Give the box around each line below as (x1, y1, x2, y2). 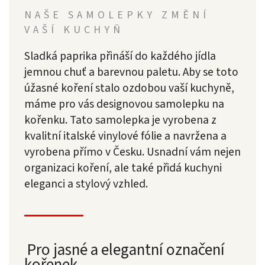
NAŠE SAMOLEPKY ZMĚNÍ (24, 7, 209, 22)
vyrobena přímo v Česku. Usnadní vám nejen (24, 144, 241, 161)
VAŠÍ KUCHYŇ (24, 22, 124, 37)
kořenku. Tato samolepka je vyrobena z (24, 112, 216, 129)
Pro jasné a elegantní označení (24, 238, 225, 261)
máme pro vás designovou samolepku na (24, 96, 224, 113)
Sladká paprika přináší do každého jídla (24, 48, 216, 65)
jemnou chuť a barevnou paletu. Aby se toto (24, 64, 238, 81)
